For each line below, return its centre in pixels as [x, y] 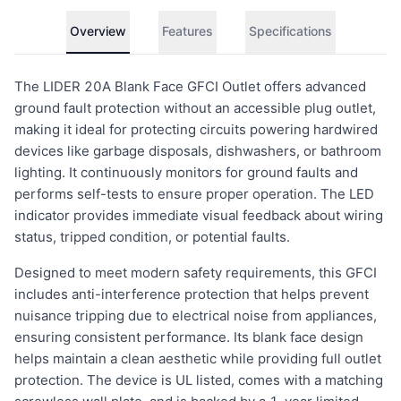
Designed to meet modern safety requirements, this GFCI [196, 273]
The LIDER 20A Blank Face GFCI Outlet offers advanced [190, 86]
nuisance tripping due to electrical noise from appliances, [196, 316]
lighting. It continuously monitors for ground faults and [186, 172]
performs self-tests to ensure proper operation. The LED [194, 194]
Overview [98, 31]
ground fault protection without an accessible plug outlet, [195, 108]
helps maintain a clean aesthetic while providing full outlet [198, 358]
